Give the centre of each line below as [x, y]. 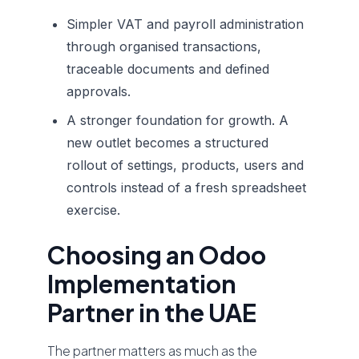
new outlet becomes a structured [168, 143]
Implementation [142, 284]
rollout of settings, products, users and [186, 165]
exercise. [94, 210]
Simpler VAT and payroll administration [186, 24]
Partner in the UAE [152, 313]
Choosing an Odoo [157, 255]
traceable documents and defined [168, 69]
